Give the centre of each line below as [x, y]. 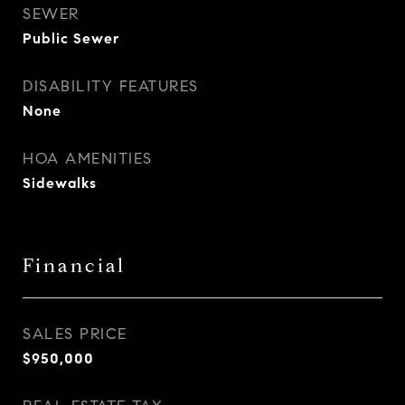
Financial [74, 266]
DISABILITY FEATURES [111, 86]
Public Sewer [71, 38]
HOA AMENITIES [88, 159]
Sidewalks [60, 183]
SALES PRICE [75, 334]
